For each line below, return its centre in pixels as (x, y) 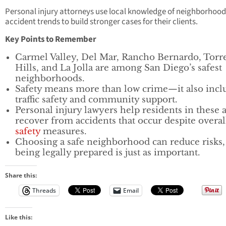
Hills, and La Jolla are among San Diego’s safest (119, 68)
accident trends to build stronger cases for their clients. (101, 21)
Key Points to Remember (51, 39)
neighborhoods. (50, 78)
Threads (44, 190)
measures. (63, 131)
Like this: (19, 217)
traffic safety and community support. (96, 99)
